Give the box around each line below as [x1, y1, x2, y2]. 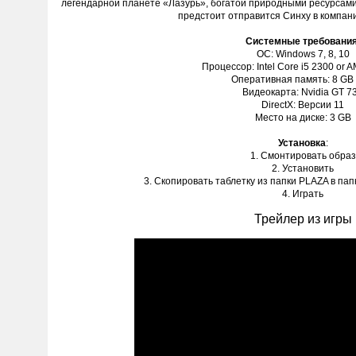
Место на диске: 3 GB [254, 112, 351, 123]
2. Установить [272, 163, 334, 174]
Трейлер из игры [253, 212, 352, 226]
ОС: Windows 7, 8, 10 [256, 48, 350, 60]
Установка [277, 137, 326, 149]
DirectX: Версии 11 [261, 99, 344, 110]
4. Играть [282, 188, 323, 199]
